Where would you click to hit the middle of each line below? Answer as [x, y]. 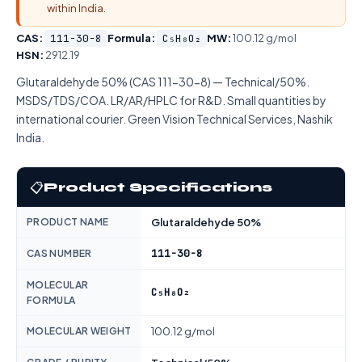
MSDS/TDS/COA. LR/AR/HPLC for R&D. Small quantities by [171, 100]
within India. [76, 8]
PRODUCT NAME [68, 222]
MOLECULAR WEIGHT [79, 331]
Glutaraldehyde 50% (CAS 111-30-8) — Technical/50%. [163, 82]
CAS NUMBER [59, 253]
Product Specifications [158, 187]
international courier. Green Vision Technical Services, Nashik [175, 119]
